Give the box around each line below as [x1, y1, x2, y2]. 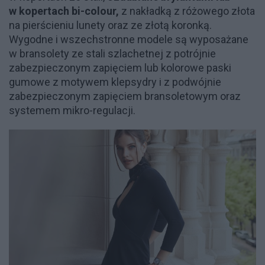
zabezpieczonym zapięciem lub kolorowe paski [9, 62, 231, 75]
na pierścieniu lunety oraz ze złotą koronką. [9, 19, 212, 32]
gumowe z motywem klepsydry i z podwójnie [9, 76, 221, 89]
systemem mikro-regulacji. [9, 104, 135, 117]
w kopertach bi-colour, [9, 5, 119, 18]
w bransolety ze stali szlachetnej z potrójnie [9, 47, 216, 60]
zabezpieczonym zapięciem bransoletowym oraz [9, 90, 241, 103]
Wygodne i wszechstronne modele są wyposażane [9, 33, 248, 46]
